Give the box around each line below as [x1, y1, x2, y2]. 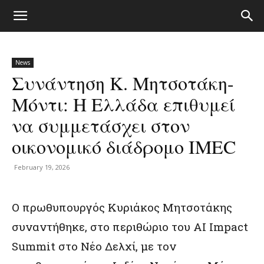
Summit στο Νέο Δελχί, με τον [12, 239, 176, 253]
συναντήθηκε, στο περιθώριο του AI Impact [12, 219, 248, 234]
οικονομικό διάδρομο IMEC [12, 134, 236, 159]
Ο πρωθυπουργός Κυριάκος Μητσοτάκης [12, 200, 232, 214]
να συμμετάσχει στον [12, 113, 190, 138]
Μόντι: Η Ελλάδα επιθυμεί [12, 91, 235, 117]
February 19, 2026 [14, 163, 70, 171]
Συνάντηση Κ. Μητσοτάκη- [12, 70, 234, 95]
